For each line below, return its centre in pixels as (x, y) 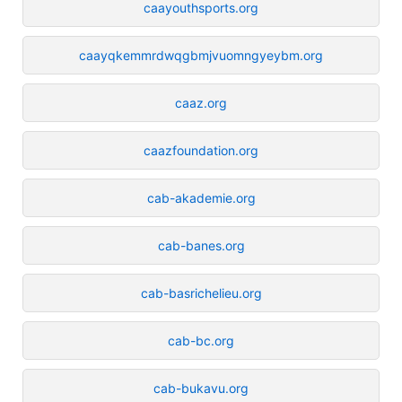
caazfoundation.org (201, 150)
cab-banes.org (201, 245)
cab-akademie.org (201, 197)
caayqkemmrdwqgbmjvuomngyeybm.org (201, 55)
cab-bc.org (201, 340)
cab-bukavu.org (201, 388)
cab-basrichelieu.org (201, 293)
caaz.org (201, 102)
